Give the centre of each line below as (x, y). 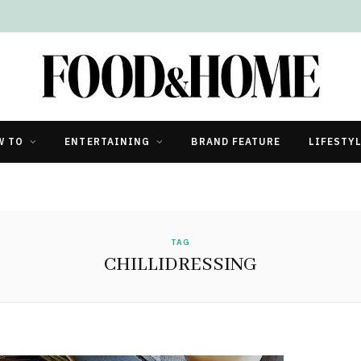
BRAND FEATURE (236, 141)
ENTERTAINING (108, 141)
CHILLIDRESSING (180, 264)
